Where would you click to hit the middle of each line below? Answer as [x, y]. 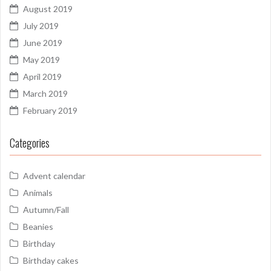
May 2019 [41, 59]
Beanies [38, 226]
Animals [38, 192]
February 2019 [50, 110]
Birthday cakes [51, 260]
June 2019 [43, 42]
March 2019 [45, 93]
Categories [30, 142]
